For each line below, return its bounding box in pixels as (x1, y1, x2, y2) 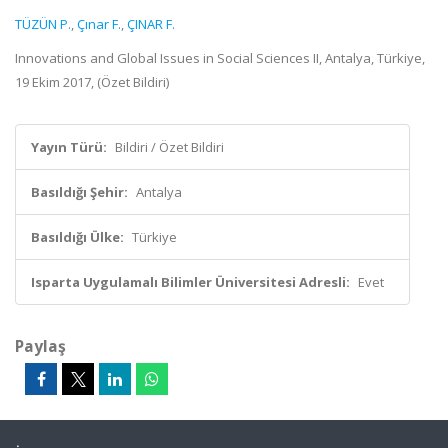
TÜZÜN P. (15, 15, 71, 33)
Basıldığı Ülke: (31, 228, 124, 246)
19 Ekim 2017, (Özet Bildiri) (15, 73, 169, 91)
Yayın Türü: (31, 138, 107, 156)
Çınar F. (77, 15, 121, 33)
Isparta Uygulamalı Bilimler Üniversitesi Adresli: (31, 273, 350, 291)
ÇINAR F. (127, 15, 175, 33)
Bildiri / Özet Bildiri (115, 138, 224, 156)
